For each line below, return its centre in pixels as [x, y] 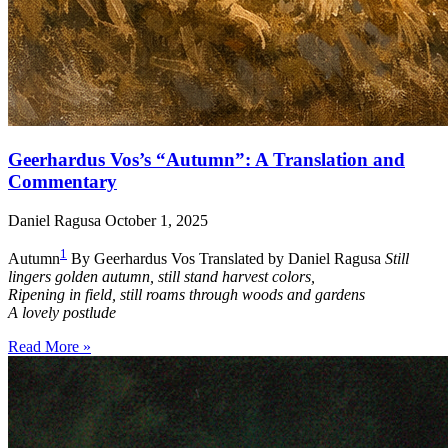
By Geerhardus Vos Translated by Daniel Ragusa [226, 259]
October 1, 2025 [156, 220]
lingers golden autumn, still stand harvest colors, [161, 277]
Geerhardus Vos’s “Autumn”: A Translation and [206, 160]
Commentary [62, 182]
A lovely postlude [62, 313]
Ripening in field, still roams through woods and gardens [186, 295]
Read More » [49, 347]
